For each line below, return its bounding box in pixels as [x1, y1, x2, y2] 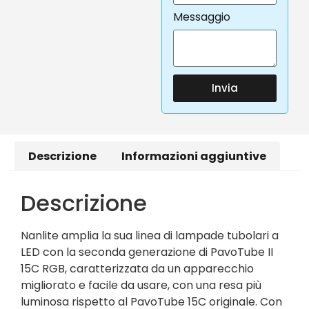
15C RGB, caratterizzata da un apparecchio [21, 261, 254, 277]
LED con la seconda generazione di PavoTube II [21, 244, 273, 261]
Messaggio [173, 8, 230, 25]
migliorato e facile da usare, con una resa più [21, 277, 261, 294]
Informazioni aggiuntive [121, 148, 266, 164]
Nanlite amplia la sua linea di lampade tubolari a [21, 228, 279, 244]
